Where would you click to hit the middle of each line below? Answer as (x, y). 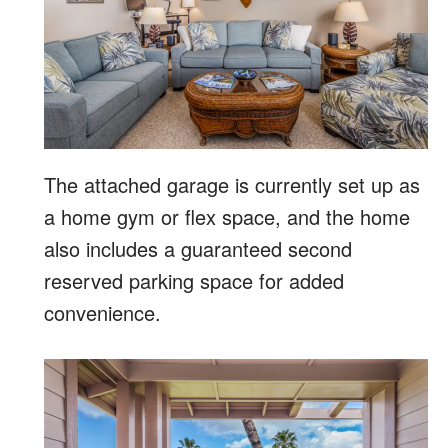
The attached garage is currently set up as (232, 184)
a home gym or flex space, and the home (227, 216)
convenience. (102, 312)
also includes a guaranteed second (198, 248)
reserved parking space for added (194, 280)
